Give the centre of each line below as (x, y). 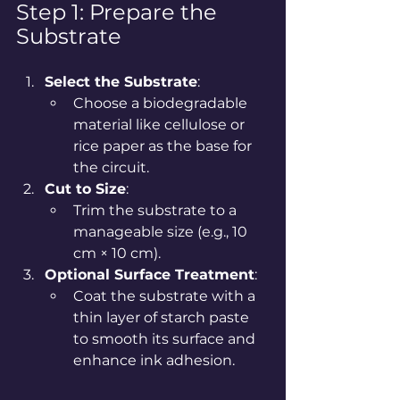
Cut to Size (85, 188)
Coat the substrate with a (166, 296)
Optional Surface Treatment (150, 274)
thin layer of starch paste (163, 317)
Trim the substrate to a (157, 210)
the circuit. (111, 167)
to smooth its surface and (166, 338)
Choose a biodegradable (162, 103)
